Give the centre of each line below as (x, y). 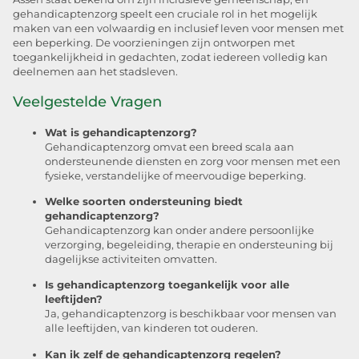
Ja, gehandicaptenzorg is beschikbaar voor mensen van (191, 314)
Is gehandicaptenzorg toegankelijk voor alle (167, 285)
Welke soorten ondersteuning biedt (144, 201)
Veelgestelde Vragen (87, 101)
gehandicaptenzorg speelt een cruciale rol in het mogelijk (165, 14)
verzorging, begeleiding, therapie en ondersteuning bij (189, 244)
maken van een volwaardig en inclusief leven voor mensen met (178, 29)
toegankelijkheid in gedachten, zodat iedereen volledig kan (170, 58)
